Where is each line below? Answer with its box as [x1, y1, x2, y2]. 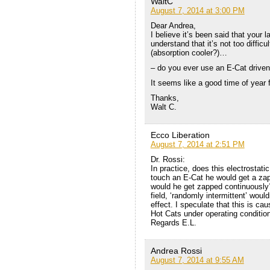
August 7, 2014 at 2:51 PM [150, 140, 245, 149]
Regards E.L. [150, 218, 196, 228]
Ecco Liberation [150, 130, 210, 140]
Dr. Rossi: [150, 155, 185, 165]
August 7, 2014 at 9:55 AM [150, 256, 244, 265]
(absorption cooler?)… [150, 48, 227, 58]
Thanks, [150, 93, 179, 103]
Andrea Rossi [150, 246, 202, 256]
